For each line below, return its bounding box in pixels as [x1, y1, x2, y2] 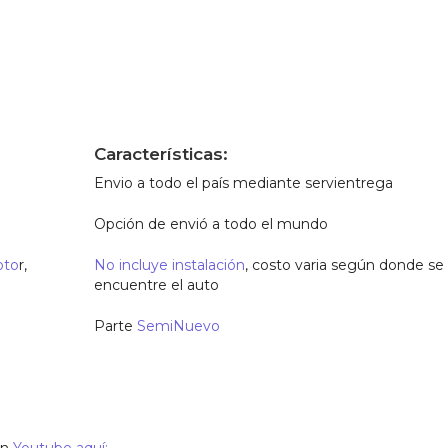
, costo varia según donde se [245, 256, 445, 274]
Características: [94, 144, 229, 164]
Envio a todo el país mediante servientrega [94, 174, 394, 192]
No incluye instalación [94, 256, 246, 274]
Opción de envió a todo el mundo [94, 215, 329, 233]
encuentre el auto [94, 276, 220, 294]
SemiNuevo [137, 317, 221, 335]
